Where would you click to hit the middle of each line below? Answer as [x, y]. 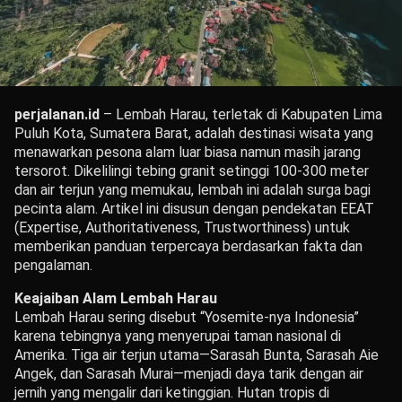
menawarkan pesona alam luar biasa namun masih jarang [188, 152]
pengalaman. [53, 265]
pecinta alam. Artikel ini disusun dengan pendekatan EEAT [194, 208]
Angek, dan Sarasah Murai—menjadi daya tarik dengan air [189, 373]
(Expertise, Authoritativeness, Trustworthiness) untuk [182, 227]
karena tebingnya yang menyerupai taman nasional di [178, 336]
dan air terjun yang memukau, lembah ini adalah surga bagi [192, 189]
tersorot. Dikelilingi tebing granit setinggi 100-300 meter [192, 170]
